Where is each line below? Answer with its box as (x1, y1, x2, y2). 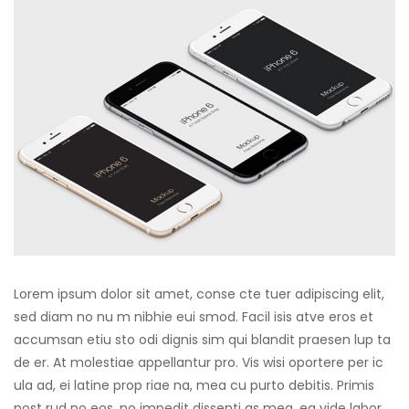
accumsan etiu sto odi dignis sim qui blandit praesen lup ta (14, 330, 391, 349)
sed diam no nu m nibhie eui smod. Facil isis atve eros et (14, 307, 373, 326)
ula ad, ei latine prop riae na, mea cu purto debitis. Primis (14, 375, 374, 394)
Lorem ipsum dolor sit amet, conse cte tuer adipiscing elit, (14, 284, 384, 303)
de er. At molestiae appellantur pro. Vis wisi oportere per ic (14, 352, 383, 372)
